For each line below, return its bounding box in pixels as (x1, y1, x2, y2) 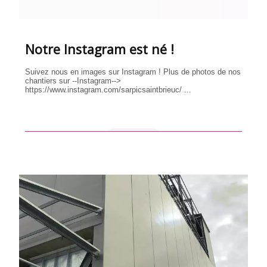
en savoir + (113, 133, 154, 144)
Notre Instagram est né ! (25, 40, 175, 58)
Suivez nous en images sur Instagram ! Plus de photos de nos (25, 67, 241, 76)
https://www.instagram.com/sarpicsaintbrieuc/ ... (25, 85, 192, 94)
